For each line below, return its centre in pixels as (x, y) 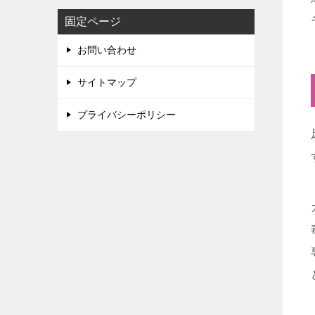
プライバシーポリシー (127, 115)
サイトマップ (107, 82)
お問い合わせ (107, 50)
